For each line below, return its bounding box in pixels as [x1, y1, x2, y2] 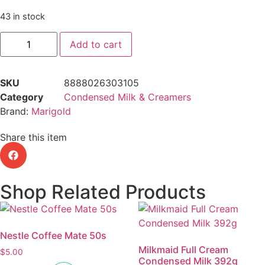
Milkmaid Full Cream [138, 243, 228, 256]
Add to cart [70, 38, 122, 50]
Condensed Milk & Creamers [64, 91, 191, 103]
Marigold [31, 105, 71, 117]
